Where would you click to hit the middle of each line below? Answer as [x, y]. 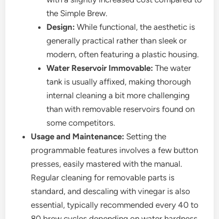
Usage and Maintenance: [78, 137]
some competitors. [81, 123]
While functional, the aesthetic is [135, 27]
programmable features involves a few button [115, 150]
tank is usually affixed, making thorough [119, 82]
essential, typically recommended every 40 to [115, 205]
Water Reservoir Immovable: [100, 68]
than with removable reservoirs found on [121, 109]
